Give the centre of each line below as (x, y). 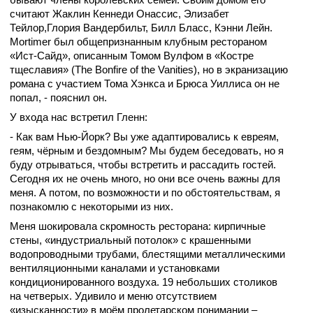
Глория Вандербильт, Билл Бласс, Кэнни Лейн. (160, 28)
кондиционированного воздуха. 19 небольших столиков (144, 282)
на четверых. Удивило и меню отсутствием (113, 296)
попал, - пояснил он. (58, 98)
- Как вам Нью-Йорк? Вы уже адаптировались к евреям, (144, 137)
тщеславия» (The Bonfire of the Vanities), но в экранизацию (149, 70)
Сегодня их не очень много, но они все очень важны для (145, 179)
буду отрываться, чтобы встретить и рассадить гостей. (143, 165)
